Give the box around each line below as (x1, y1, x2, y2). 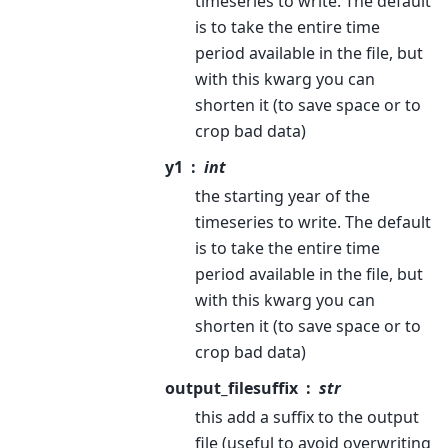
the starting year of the (195, 184, 370, 207)
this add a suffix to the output (195, 405, 419, 428)
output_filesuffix (165, 376, 298, 399)
